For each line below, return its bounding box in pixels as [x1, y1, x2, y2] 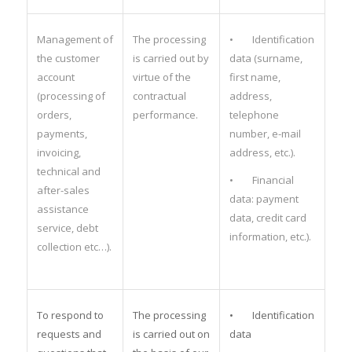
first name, [229, 69, 280, 84]
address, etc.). [229, 145, 295, 159]
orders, [36, 107, 71, 122]
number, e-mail [229, 126, 301, 141]
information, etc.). [229, 229, 311, 244]
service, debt [36, 220, 98, 235]
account [36, 69, 75, 84]
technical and [36, 163, 101, 178]
